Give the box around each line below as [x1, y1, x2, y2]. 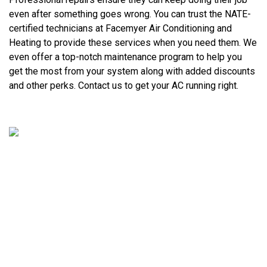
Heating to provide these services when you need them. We [9, 37, 257, 49]
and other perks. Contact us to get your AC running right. [9, 80, 239, 92]
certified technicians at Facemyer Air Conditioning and [9, 23, 232, 35]
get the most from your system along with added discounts [9, 66, 256, 77]
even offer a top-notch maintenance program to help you [9, 51, 243, 63]
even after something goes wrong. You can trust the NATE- [9, 8, 252, 20]
